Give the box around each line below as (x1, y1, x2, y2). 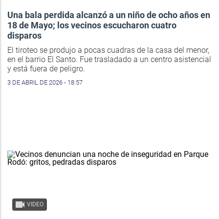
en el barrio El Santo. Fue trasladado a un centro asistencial (7, 55, 211, 65)
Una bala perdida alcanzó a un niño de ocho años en (7, 10, 210, 21)
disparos (7, 30, 42, 41)
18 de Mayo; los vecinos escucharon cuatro (7, 20, 176, 31)
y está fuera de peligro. (7, 64, 85, 74)
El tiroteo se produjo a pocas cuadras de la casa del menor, (7, 45, 209, 55)
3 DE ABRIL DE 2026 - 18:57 (7, 79, 83, 87)
